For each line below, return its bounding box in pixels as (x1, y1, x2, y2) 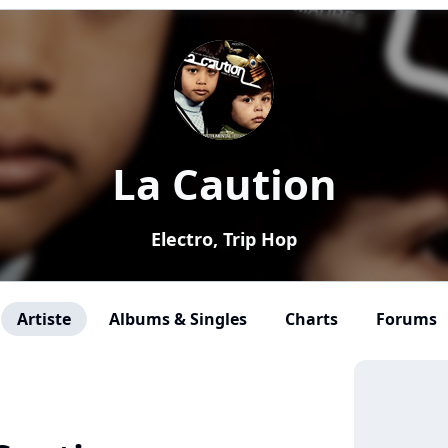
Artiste (17, 308, 71, 330)
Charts (285, 308, 338, 330)
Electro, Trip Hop (151, 227, 297, 251)
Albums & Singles (109, 308, 247, 330)
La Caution (111, 155, 337, 212)
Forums (376, 308, 437, 330)
